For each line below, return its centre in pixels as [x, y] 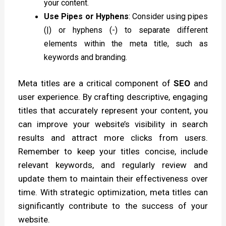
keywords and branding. [86, 57]
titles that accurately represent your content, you [113, 111]
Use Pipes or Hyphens [86, 16]
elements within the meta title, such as [126, 43]
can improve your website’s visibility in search [113, 124]
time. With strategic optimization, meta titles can [113, 192]
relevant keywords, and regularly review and [113, 165]
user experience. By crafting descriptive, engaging [113, 97]
